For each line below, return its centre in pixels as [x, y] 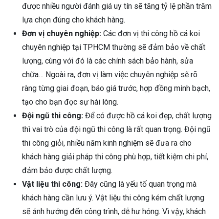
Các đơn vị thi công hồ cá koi [151, 33]
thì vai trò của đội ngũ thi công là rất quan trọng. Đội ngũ [116, 129]
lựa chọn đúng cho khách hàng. [74, 20]
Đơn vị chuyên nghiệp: [62, 33]
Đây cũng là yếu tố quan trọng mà [140, 184]
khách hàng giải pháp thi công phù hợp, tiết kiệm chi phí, [115, 156]
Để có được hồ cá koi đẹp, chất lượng [147, 115]
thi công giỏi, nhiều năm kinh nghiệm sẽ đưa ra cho [107, 143]
